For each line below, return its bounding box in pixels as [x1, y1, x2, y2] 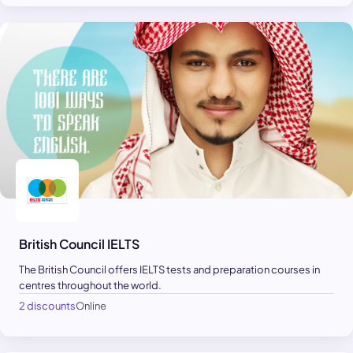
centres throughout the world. [19, 278, 162, 292]
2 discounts [19, 299, 76, 312]
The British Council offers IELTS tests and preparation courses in [19, 262, 320, 276]
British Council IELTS [19, 235, 139, 252]
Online [76, 299, 106, 312]
